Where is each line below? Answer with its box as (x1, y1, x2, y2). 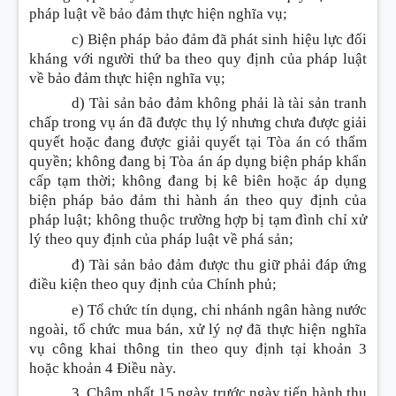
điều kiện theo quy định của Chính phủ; (29, 275, 280, 293)
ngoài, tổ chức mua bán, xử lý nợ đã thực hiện (29, 320, 327, 338)
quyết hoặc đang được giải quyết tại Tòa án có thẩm (29, 133, 367, 151)
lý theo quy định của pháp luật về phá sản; (29, 231, 297, 248)
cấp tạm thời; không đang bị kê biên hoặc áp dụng (29, 172, 367, 190)
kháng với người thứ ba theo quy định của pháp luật (29, 49, 367, 67)
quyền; (29, 153, 72, 171)
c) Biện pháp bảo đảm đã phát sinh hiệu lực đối (72, 30, 367, 48)
